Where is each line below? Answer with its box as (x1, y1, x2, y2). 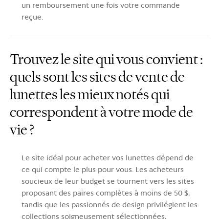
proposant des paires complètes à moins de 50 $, (22, 188, 190, 197)
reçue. (22, 12, 43, 22)
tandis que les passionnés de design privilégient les (22, 199, 197, 209)
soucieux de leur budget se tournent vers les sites (22, 176, 194, 186)
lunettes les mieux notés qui (10, 85, 170, 104)
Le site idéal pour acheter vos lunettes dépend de (22, 153, 194, 162)
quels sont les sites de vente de (10, 67, 185, 86)
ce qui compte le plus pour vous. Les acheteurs (22, 164, 184, 174)
